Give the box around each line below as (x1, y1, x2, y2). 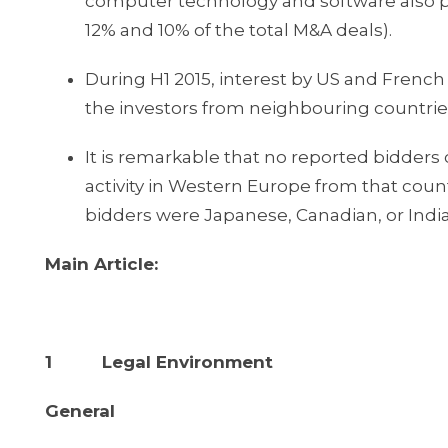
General (45, 401, 115, 421)
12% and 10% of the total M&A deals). (85, 20, 392, 40)
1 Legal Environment (45, 352, 273, 372)
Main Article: (45, 254, 158, 274)
